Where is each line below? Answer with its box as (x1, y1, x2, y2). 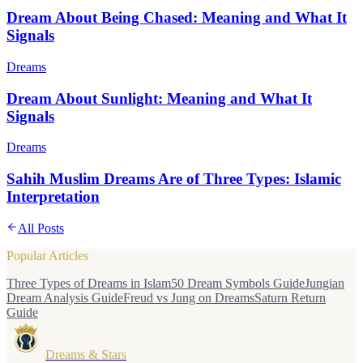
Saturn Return (254, 290, 326, 305)
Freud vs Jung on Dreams (123, 290, 254, 305)
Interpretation (6, 188, 100, 206)
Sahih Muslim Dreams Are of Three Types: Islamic (6, 170, 341, 188)
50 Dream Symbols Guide (171, 275, 305, 290)
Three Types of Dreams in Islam (6, 275, 171, 290)
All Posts (18, 220, 64, 235)
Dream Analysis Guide (6, 290, 123, 305)
